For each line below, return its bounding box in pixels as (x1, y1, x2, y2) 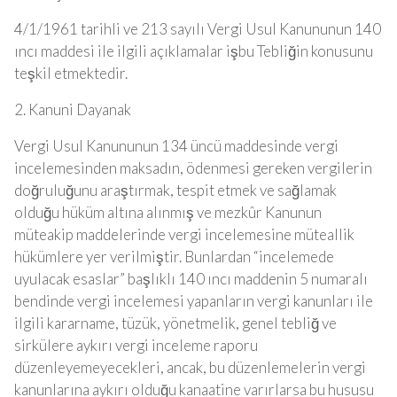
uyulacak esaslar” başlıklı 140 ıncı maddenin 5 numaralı (14, 269, 368, 288)
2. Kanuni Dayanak (14, 100, 131, 119)
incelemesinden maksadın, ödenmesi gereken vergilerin (14, 159, 372, 177)
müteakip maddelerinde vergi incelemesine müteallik (14, 225, 354, 244)
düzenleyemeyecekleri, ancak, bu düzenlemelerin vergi (14, 358, 366, 377)
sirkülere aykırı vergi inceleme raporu (14, 336, 258, 354)
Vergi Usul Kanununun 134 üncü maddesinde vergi (14, 136, 339, 155)
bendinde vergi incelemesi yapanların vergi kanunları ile (14, 292, 373, 310)
